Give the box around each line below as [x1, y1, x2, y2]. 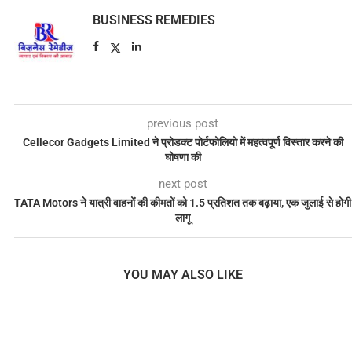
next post [158, 177, 207, 192]
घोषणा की [164, 151, 201, 164]
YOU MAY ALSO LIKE [123, 267, 243, 283]
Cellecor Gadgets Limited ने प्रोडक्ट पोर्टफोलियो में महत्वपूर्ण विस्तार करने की [22, 136, 343, 149]
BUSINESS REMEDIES [92, 13, 215, 28]
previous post [147, 116, 219, 131]
